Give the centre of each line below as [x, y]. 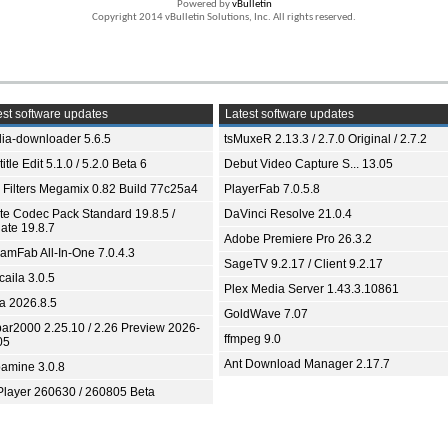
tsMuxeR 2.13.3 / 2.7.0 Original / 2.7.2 [325, 138]
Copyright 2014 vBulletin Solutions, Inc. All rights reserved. [224, 17]
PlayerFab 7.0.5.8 [272, 188]
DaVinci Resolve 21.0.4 [288, 213]
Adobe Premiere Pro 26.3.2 [298, 238]
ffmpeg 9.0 [252, 338]
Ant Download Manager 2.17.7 [307, 363]
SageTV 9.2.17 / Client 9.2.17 [303, 263]
